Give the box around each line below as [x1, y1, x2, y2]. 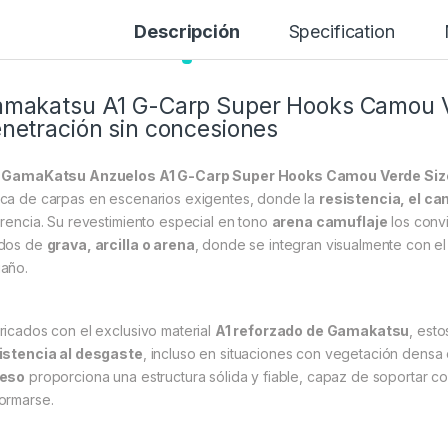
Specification [288, 21, 395, 43]
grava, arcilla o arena [46, 236, 195, 254]
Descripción [134, 21, 240, 43]
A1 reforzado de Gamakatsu [214, 322, 410, 340]
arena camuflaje [271, 213, 388, 231]
